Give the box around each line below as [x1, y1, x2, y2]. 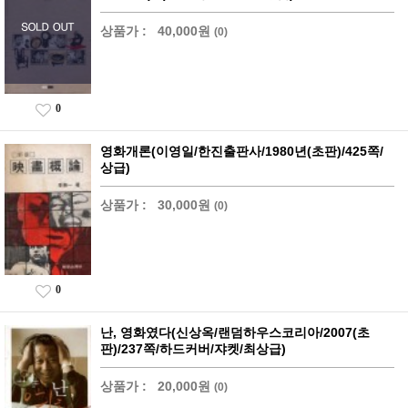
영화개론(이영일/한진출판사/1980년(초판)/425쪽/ [100, 144, 383, 159]
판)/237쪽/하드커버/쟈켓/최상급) [100, 342, 286, 357]
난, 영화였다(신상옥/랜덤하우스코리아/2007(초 [100, 325, 370, 341]
